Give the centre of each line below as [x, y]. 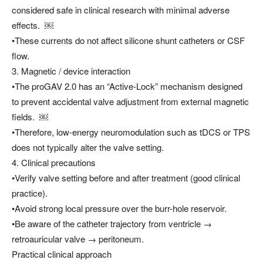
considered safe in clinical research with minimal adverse [121, 9]
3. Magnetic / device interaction [71, 70]
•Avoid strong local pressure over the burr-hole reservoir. [119, 208]
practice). [30, 193]
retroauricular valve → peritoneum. [78, 238]
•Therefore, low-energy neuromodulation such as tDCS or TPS [131, 131]
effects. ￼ [33, 25]
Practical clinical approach [62, 254]
